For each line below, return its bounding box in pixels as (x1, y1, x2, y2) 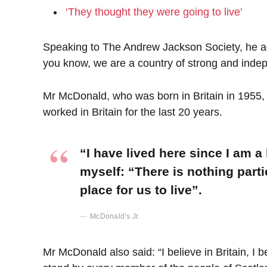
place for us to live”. (80, 182, 202, 197)
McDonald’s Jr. (90, 212, 140, 221)
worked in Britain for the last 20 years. (43, 106, 222, 119)
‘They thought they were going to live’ (66, 5, 243, 18)
